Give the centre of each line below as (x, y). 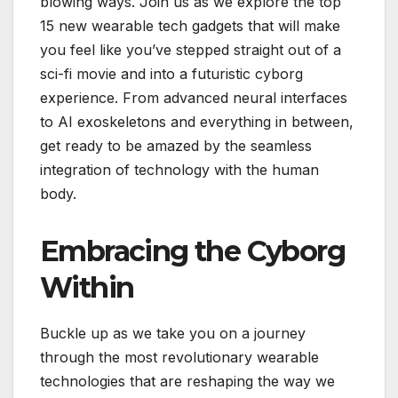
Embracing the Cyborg (192, 251)
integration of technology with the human (179, 169)
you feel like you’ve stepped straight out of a (191, 49)
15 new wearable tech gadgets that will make (190, 25)
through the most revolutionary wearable (179, 357)
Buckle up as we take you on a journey (173, 333)
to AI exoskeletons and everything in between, (197, 121)
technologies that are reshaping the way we (187, 381)
